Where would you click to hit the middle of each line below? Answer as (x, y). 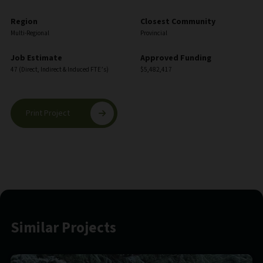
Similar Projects (63, 228)
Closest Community (178, 22)
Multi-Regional (30, 33)
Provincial (154, 33)
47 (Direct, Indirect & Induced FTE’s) (59, 70)
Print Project (48, 114)
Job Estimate (36, 58)
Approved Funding (176, 58)
